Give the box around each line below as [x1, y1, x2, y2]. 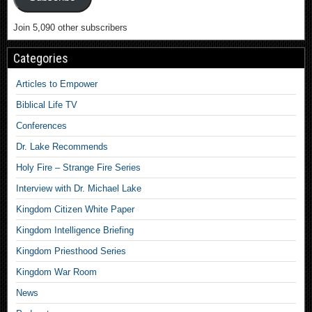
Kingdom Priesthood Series [16, 246, 126, 256]
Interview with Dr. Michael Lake [16, 183, 141, 194]
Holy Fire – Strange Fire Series [16, 162, 141, 173]
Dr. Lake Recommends [16, 141, 108, 152]
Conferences [16, 120, 67, 131]
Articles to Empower [16, 79, 97, 89]
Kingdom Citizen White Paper [16, 204, 134, 214]
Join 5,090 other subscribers [13, 22, 127, 33]
